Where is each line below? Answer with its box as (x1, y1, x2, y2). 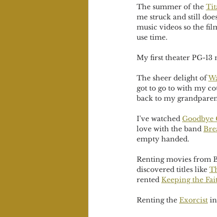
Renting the (137, 196, 179, 204)
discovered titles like (137, 165, 209, 174)
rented (137, 175, 161, 184)
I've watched (137, 114, 182, 123)
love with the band (137, 124, 203, 133)
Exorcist (179, 196, 208, 204)
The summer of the (137, 2, 206, 11)
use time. (137, 33, 170, 42)
